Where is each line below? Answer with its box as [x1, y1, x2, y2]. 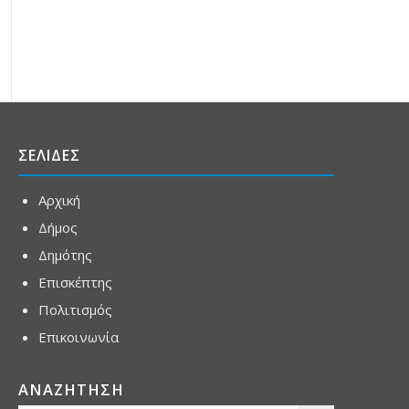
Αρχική [38, 190, 80, 209]
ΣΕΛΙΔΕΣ [18, 144, 80, 165]
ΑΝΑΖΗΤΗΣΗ [18, 378, 124, 400]
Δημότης [38, 245, 92, 264]
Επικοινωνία [38, 327, 119, 346]
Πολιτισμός [38, 299, 112, 319]
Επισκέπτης [38, 272, 112, 291]
